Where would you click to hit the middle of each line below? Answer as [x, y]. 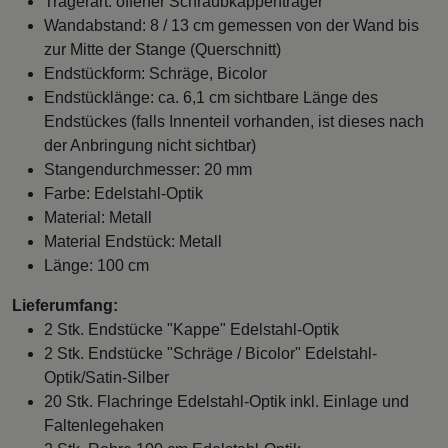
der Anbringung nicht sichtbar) [150, 145]
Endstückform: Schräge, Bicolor [155, 73]
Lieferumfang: [65, 305]
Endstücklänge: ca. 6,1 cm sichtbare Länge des [211, 97]
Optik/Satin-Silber [106, 377]
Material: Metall [98, 217]
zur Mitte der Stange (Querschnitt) [162, 49]
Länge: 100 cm [96, 265]
